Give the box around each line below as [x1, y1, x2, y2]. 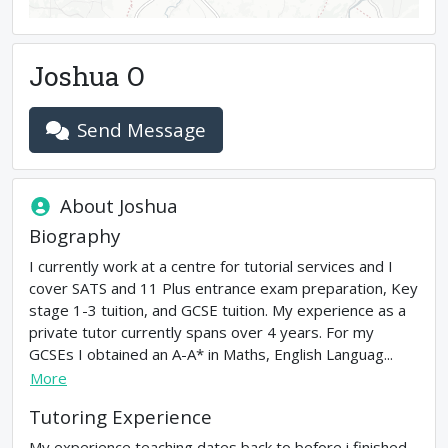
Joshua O [29, 58, 144, 94]
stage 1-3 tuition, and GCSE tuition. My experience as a [29, 300, 406, 321]
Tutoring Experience [29, 404, 212, 430]
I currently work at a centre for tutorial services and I [29, 256, 393, 277]
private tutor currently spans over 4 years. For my [29, 322, 374, 343]
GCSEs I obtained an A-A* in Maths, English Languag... [29, 344, 393, 365]
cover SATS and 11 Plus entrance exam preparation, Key [29, 278, 418, 299]
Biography [29, 223, 120, 249]
